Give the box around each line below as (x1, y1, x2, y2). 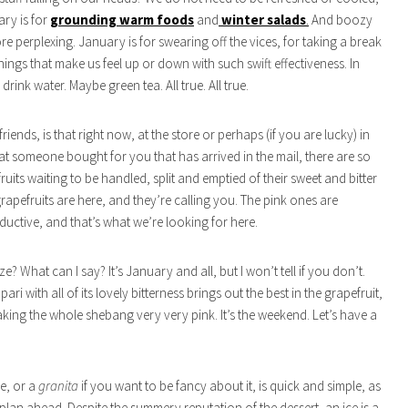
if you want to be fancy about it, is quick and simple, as (78, 377, 381, 395)
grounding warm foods (50, 11, 194, 29)
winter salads (221, 11, 306, 29)
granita (38, 377, 78, 395)
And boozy (309, 11, 372, 29)
